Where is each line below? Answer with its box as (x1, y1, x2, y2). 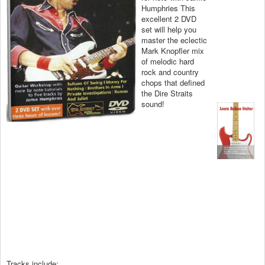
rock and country (141, 66, 199, 78)
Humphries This (141, 2, 195, 14)
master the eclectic (141, 34, 207, 46)
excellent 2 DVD (141, 13, 196, 25)
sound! (141, 98, 164, 110)
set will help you (141, 24, 196, 35)
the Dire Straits (141, 88, 193, 99)
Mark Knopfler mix (141, 45, 204, 57)
